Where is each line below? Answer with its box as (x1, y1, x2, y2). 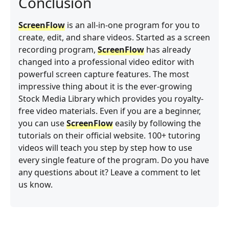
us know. (18, 178, 53, 190)
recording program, (18, 43, 98, 55)
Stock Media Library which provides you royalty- (18, 93, 203, 104)
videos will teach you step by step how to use (18, 142, 192, 153)
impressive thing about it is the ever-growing (18, 80, 192, 92)
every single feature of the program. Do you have (18, 154, 209, 166)
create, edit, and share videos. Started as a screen (18, 31, 210, 43)
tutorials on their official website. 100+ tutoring (18, 129, 200, 141)
